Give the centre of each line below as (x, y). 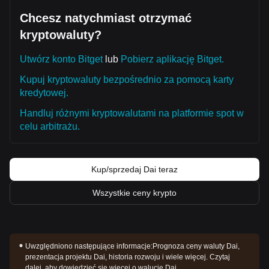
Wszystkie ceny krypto (134, 193)
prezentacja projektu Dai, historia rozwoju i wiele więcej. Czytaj (128, 257)
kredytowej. (44, 93)
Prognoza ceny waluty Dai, (196, 246)
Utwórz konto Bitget (61, 59)
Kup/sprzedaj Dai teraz (134, 169)
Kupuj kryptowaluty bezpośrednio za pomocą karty (127, 80)
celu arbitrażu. (50, 126)
